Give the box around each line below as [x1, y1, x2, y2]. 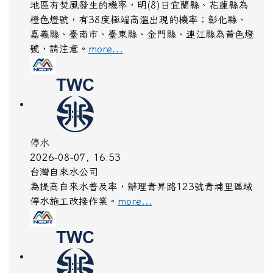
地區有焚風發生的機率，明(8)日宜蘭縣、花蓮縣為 [30, 4, 248, 14]
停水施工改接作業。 [30, 200, 118, 210]
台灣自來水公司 [30, 171, 98, 181]
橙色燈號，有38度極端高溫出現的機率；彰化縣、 [30, 18, 247, 29]
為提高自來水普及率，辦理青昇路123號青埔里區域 [30, 185, 253, 196]
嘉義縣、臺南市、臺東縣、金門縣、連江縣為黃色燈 [30, 33, 254, 43]
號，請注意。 [30, 48, 88, 58]
